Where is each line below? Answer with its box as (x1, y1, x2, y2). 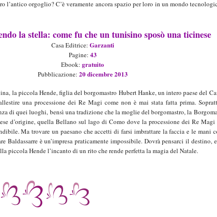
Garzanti (89, 40, 114, 50)
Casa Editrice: (51, 41, 90, 50)
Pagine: (68, 50, 90, 60)
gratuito (82, 60, 105, 69)
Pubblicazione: (37, 70, 79, 79)
